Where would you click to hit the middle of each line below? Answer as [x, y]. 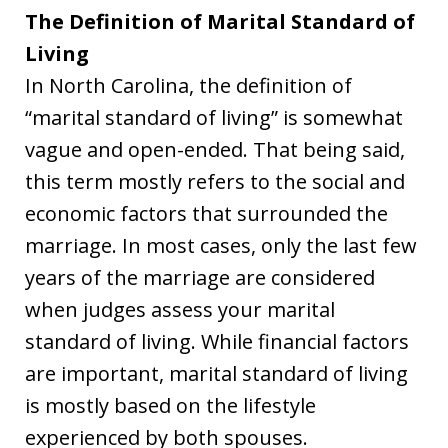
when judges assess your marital [180, 309]
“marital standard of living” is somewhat [214, 117]
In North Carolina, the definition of [188, 85]
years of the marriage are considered [200, 277]
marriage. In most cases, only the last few [221, 245]
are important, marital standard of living [216, 373]
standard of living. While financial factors [217, 341]
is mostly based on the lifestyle [170, 405]
